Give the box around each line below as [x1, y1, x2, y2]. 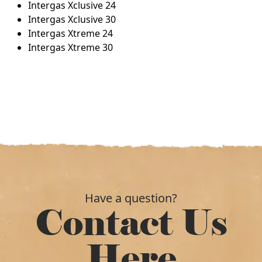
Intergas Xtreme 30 [28, 41, 113, 54]
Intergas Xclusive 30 [28, 13, 116, 26]
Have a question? [85, 190, 177, 206]
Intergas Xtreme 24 [28, 27, 113, 40]
